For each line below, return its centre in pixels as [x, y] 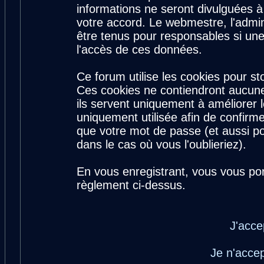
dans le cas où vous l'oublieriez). [161, 144]
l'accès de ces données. [139, 49]
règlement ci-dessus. [131, 185]
